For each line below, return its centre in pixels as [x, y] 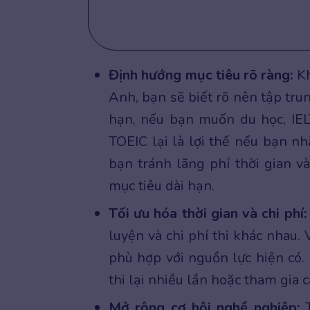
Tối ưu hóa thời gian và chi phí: [208, 213]
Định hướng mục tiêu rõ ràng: [201, 75]
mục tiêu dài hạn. [162, 186]
